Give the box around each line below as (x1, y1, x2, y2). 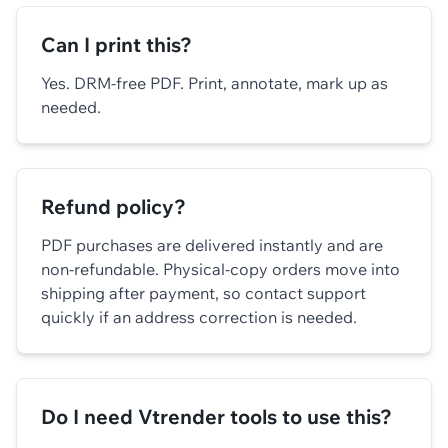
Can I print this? (41, 31, 192, 57)
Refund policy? (41, 193, 186, 219)
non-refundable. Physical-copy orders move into (41, 258, 400, 279)
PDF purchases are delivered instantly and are (41, 234, 383, 255)
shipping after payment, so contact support (41, 282, 366, 303)
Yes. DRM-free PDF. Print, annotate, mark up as (41, 72, 388, 93)
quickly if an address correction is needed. (41, 306, 357, 327)
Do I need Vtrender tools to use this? (41, 403, 392, 429)
